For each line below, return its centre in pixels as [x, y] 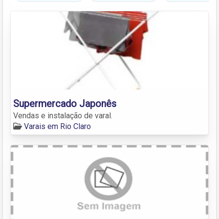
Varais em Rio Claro [57, 126]
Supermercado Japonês [65, 103]
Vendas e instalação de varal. [63, 115]
